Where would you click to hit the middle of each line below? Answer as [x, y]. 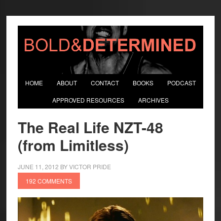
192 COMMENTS [49, 181]
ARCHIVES [153, 100]
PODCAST [181, 82]
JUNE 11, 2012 [38, 166]
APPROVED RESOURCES [88, 100]
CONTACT [105, 82]
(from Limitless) [73, 145]
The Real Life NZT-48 [90, 127]
